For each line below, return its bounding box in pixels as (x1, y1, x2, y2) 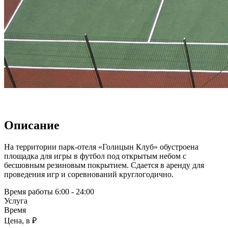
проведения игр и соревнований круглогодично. (4, 169, 174, 179)
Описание (4, 118, 60, 132)
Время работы (4, 187, 55, 196)
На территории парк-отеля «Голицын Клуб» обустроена (4, 142, 198, 151)
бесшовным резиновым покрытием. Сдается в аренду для (4, 160, 204, 169)
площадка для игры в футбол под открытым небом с (4, 151, 186, 160)
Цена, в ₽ (4, 216, 37, 225)
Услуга (4, 196, 27, 205)
